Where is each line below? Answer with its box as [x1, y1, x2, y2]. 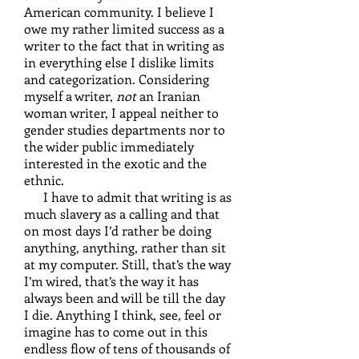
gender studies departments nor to [24, 121, 225, 138]
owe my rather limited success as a [24, 20, 224, 37]
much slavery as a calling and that [24, 205, 220, 222]
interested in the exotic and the [24, 155, 207, 171]
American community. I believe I [24, 3, 214, 20]
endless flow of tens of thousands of [24, 340, 230, 357]
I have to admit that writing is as [24, 188, 232, 205]
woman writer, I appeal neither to [24, 104, 219, 121]
